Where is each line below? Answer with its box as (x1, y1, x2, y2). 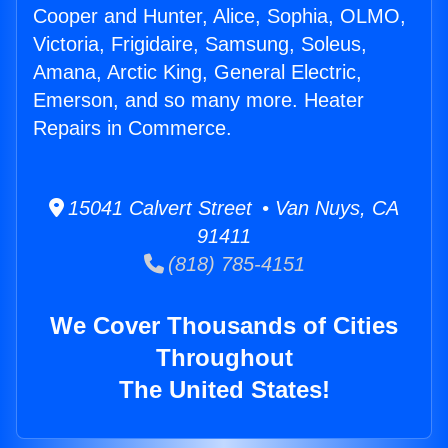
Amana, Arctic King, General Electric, (33, 61, 362, 84)
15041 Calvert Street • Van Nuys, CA (64, 197, 399, 220)
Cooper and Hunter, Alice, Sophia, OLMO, (33, 5, 406, 28)
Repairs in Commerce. (33, 117, 232, 140)
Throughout (155, 344, 293, 372)
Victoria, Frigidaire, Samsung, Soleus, (33, 33, 367, 56)
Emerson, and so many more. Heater (33, 89, 364, 112)
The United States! (118, 376, 330, 404)
